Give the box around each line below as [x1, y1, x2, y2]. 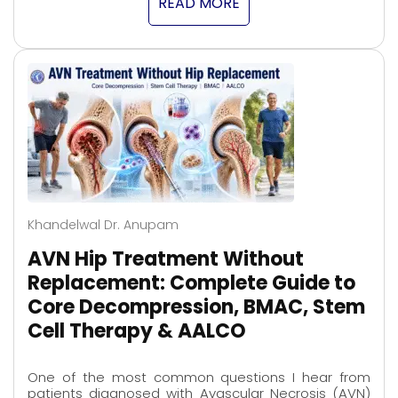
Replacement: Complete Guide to [28, 269, 355, 298]
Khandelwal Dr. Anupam [28, 216, 179, 235]
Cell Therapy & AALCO [28, 317, 246, 346]
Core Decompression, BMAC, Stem [28, 293, 365, 322]
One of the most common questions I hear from [28, 368, 370, 387]
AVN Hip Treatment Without [28, 245, 304, 274]
